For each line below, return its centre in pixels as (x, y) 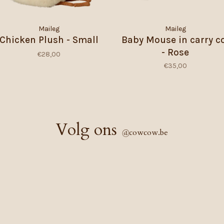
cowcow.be (148, 132)
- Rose (175, 52)
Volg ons (89, 130)
